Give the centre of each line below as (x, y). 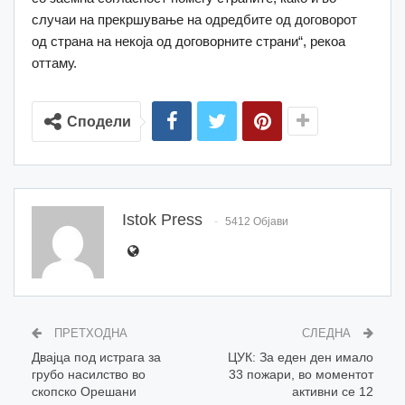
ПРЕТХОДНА (89, 334)
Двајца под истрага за (96, 358)
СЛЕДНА (328, 334)
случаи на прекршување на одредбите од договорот (194, 20)
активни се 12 (333, 392)
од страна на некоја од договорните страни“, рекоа (188, 42)
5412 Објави (257, 221)
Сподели (99, 122)
